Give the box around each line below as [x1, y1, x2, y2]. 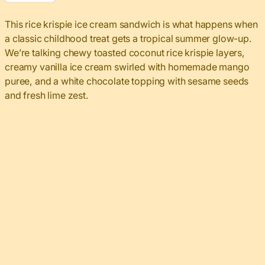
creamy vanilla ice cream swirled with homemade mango [5, 61, 250, 73]
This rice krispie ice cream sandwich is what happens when [5, 18, 258, 31]
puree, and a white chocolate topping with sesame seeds [5, 75, 249, 88]
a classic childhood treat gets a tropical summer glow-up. [5, 33, 252, 45]
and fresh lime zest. [5, 89, 89, 102]
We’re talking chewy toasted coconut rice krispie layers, [5, 47, 245, 59]
